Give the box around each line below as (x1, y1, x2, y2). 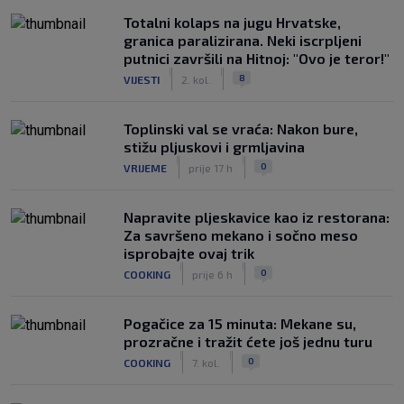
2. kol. (181, 72, 211, 86)
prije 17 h (188, 161, 233, 174)
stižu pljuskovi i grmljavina (124, 138, 305, 155)
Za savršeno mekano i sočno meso (124, 226, 358, 243)
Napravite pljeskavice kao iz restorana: (124, 208, 390, 225)
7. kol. (192, 355, 220, 369)
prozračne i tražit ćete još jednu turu (124, 333, 372, 350)
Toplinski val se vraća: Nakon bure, (124, 120, 358, 137)
